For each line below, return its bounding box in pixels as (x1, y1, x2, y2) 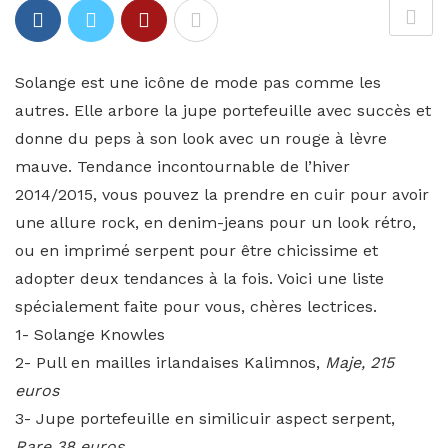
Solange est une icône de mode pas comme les (15, 73, 381, 92)
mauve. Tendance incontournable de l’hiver (15, 157, 350, 176)
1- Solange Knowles (15, 325, 165, 344)
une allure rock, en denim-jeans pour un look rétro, (15, 213, 416, 232)
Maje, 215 (325, 353, 394, 372)
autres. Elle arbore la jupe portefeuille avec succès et (15, 101, 431, 120)
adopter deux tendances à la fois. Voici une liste (15, 269, 384, 288)
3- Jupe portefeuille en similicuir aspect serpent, (15, 409, 395, 428)
